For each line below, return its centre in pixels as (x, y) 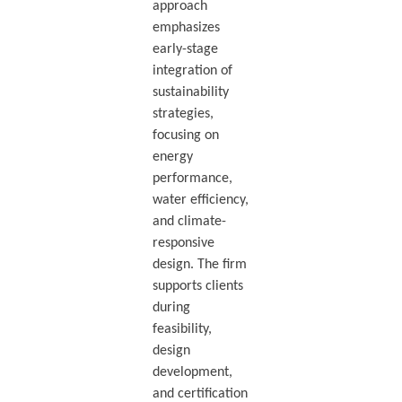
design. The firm (199, 265)
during (171, 308)
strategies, (183, 114)
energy (172, 157)
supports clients (197, 287)
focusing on (185, 136)
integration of (192, 71)
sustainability (190, 93)
